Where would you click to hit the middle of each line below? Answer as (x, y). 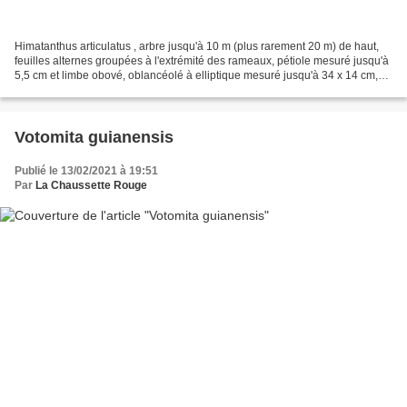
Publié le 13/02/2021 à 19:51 (86, 171)
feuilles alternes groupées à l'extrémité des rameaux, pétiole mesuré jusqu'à (202, 61)
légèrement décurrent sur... (80, 90)
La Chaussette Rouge (91, 186)
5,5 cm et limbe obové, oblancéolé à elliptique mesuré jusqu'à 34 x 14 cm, (196, 76)
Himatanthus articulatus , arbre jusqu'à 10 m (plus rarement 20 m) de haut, (197, 47)
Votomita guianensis (94, 138)
